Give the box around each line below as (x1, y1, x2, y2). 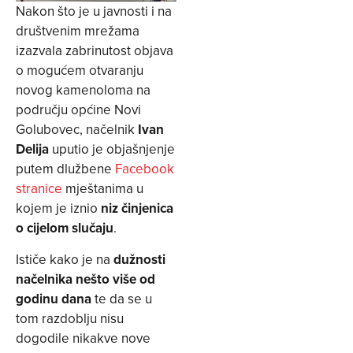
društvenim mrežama (16, 21, 139, 41)
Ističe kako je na (16, 249, 113, 269)
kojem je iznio (16, 199, 101, 218)
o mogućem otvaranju (16, 61, 143, 80)
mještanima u (62, 179, 143, 199)
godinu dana (16, 288, 91, 308)
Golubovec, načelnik (16, 120, 138, 139)
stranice (16, 179, 62, 199)
